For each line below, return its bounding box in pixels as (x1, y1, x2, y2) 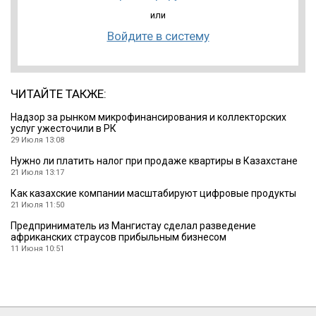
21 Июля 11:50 (11, 200, 64, 209)
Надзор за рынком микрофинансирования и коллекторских (11, 111, 286, 123)
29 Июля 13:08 (11, 135, 64, 145)
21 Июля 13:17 (11, 167, 64, 177)
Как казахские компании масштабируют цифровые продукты (11, 187, 296, 199)
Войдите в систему (107, 28, 209, 43)
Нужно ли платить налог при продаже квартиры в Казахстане (11, 154, 298, 166)
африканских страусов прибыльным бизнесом (11, 231, 226, 243)
